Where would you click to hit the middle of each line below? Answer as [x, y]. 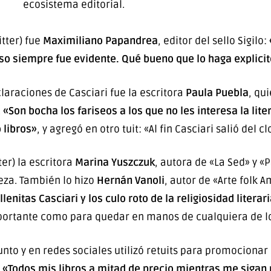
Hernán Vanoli [131, 181]
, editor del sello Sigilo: [213, 41]
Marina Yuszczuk [115, 163]
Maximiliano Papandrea [100, 41]
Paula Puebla [217, 93]
